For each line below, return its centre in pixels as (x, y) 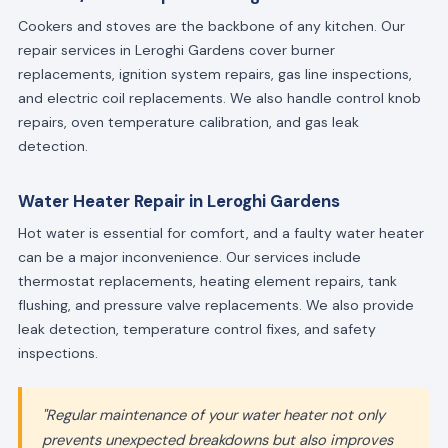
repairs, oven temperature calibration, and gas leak (188, 121)
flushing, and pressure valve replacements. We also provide (215, 305)
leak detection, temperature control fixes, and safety (196, 329)
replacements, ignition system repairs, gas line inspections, (214, 73)
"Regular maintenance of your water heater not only (213, 415)
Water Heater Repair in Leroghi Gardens (178, 201)
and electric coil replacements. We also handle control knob (219, 97)
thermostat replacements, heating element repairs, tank (207, 281)
